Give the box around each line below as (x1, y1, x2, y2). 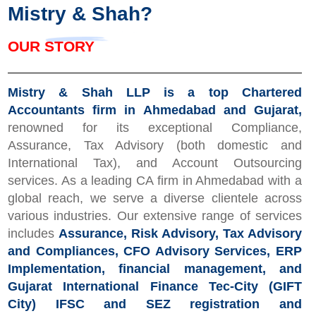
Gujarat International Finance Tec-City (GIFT (8, 279, 302, 294)
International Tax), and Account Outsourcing (8, 156, 302, 171)
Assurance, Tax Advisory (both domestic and (8, 138, 302, 153)
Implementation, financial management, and (8, 262, 302, 276)
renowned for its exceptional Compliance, (8, 121, 302, 135)
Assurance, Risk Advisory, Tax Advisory (59, 226, 302, 241)
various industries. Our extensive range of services (8, 209, 302, 224)
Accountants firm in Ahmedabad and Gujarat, (8, 103, 302, 118)
